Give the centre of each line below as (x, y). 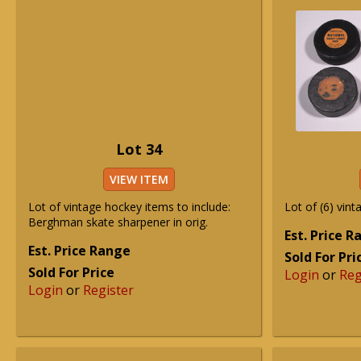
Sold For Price (71, 272)
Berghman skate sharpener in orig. (118, 222)
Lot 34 (139, 149)
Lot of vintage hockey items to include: (129, 207)
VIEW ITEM (139, 179)
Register (108, 290)
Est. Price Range (79, 251)
